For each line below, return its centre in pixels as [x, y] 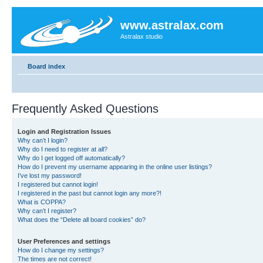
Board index [46, 66]
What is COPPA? [42, 202]
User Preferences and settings [64, 241]
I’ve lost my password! [50, 175]
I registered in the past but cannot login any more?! [90, 193]
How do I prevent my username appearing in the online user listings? [115, 166]
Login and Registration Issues [64, 131]
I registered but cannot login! [58, 184]
